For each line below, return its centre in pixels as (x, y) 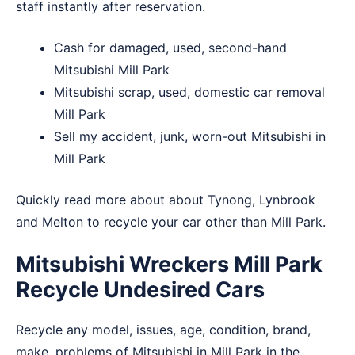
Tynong (230, 200)
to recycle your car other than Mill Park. (204, 222)
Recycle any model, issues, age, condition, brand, (163, 330)
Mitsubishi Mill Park (112, 70)
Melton (63, 222)
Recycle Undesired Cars (140, 290)
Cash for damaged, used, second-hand (170, 48)
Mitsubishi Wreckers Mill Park (169, 265)
